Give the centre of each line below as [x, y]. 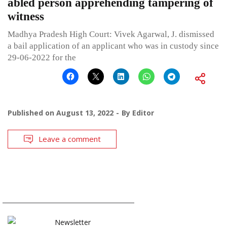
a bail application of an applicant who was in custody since [113, 46]
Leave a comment [70, 139]
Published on [32, 113]
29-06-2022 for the [42, 58]
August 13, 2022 [85, 113]
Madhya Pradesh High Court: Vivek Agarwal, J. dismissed [111, 34]
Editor [143, 113]
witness [26, 17]
